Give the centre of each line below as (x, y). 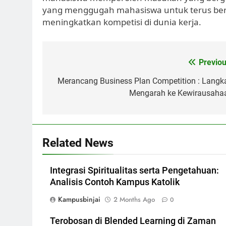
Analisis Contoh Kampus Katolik (115, 182)
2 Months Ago (134, 199)
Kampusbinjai (79, 199)
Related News (78, 143)
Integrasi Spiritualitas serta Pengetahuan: (134, 170)
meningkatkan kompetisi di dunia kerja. (122, 22)
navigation (85, 83)
